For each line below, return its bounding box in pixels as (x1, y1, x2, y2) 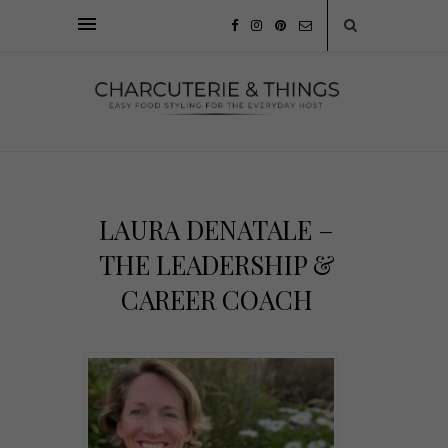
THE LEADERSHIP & (98, 246, 335, 282)
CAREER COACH (120, 281, 313, 317)
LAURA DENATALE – (99, 211, 334, 247)
